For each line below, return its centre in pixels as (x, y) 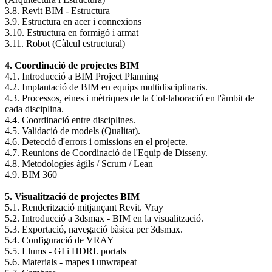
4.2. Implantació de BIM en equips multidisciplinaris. (106, 87)
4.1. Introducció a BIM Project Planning (82, 76)
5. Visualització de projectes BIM (72, 197)
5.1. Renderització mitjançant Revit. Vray (84, 208)
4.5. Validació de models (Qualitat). (73, 131)
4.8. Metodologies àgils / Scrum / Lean (79, 164)
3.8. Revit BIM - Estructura (57, 11)
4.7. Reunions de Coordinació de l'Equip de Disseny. (106, 153)
